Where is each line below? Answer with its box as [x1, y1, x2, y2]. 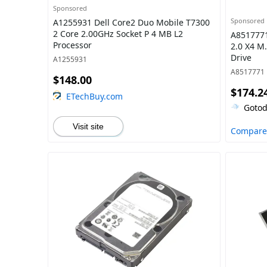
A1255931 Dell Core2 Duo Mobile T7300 [53, 17, 210, 28]
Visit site [73, 122, 104, 131]
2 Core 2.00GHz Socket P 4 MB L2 [53, 28, 183, 39]
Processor [53, 39, 92, 51]
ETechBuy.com [66, 91, 123, 102]
